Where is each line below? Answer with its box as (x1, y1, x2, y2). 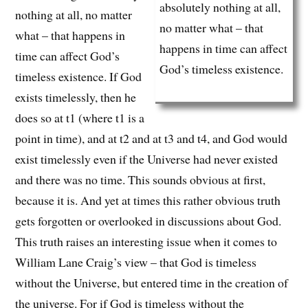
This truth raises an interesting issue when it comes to (15, 233, 278, 250)
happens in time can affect (159, 40, 287, 57)
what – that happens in (15, 27, 126, 44)
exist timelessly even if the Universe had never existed (15, 151, 278, 168)
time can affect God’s (15, 47, 120, 65)
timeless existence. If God (15, 68, 142, 85)
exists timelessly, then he (15, 89, 137, 106)
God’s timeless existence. (159, 60, 283, 78)
